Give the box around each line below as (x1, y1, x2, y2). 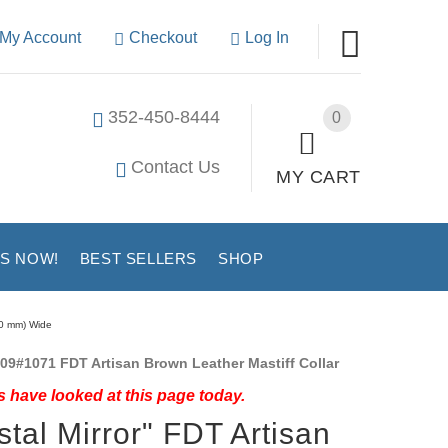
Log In (244, 29, 289, 46)
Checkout (128, 29, 197, 46)
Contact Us (131, 157, 221, 177)
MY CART (276, 166, 361, 187)
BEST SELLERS (79, 249, 197, 267)
